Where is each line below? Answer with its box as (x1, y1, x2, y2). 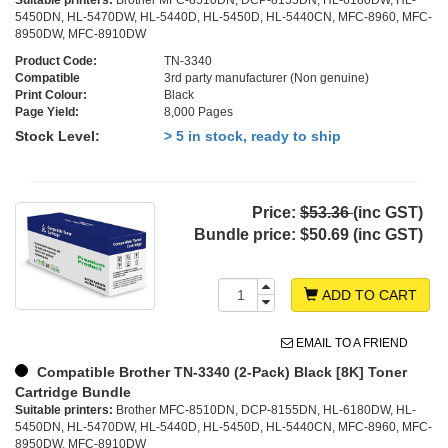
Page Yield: (15, 105, 79, 120)
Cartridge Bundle (15, 384, 131, 401)
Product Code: (15, 54, 97, 69)
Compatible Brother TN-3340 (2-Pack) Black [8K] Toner (33, 364, 407, 381)
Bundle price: (194, 226, 296, 244)
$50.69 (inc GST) (296, 226, 423, 244)
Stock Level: (15, 128, 100, 145)
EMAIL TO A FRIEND (293, 336, 408, 351)
